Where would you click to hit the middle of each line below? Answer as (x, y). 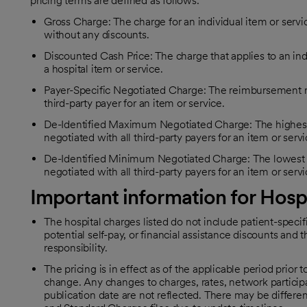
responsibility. (76, 248)
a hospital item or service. (103, 69)
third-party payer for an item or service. (134, 103)
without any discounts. (97, 35)
